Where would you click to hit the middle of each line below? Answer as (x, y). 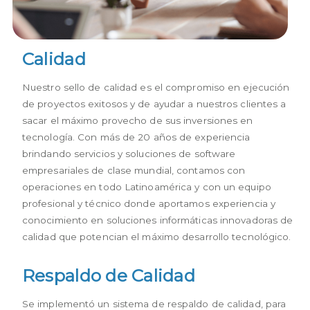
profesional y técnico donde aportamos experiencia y (149, 204)
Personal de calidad (59, 45)
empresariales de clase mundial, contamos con (134, 171)
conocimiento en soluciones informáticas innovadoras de (157, 220)
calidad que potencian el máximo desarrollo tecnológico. (156, 237)
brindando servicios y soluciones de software (129, 154)
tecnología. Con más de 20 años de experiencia (136, 137)
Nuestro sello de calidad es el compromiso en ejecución (156, 88)
